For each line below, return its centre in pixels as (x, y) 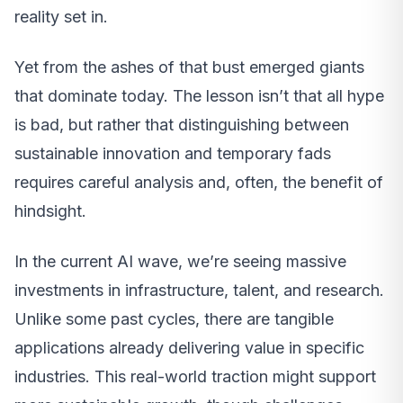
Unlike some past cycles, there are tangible (174, 318)
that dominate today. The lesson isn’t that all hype (199, 95)
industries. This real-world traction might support (195, 376)
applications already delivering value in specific (189, 347)
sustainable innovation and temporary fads (173, 153)
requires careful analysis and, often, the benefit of (199, 182)
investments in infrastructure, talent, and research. (199, 290)
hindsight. (50, 210)
